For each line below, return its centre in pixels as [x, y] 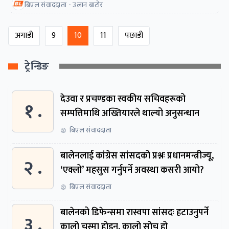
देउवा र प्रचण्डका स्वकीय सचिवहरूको [123, 99]
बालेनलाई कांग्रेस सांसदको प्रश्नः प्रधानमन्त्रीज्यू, [137, 156]
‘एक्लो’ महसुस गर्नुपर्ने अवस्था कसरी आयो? [132, 170]
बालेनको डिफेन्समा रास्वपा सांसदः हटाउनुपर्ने [134, 212]
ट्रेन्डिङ [37, 66]
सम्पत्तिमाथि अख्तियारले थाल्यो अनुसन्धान [130, 113]
